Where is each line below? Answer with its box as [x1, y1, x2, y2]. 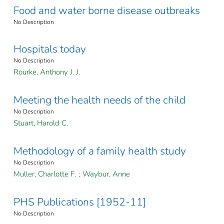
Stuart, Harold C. [13, 118, 68, 128]
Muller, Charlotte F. [13, 169, 76, 179]
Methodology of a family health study [13, 144, 186, 158]
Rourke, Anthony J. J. [13, 67, 80, 77]
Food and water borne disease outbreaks [13, 3, 200, 18]
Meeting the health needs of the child [13, 93, 185, 107]
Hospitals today [13, 42, 86, 56]
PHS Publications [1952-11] [13, 195, 146, 209]
